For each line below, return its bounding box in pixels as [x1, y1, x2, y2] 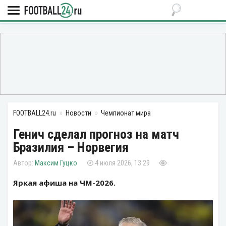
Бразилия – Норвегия [13, 140, 129, 155]
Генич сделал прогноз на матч [13, 127, 179, 142]
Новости [66, 109, 91, 117]
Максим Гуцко [35, 159, 77, 167]
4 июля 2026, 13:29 [95, 159, 150, 167]
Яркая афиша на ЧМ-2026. [13, 178, 116, 188]
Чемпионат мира [101, 109, 151, 117]
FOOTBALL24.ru [13, 109, 56, 117]
